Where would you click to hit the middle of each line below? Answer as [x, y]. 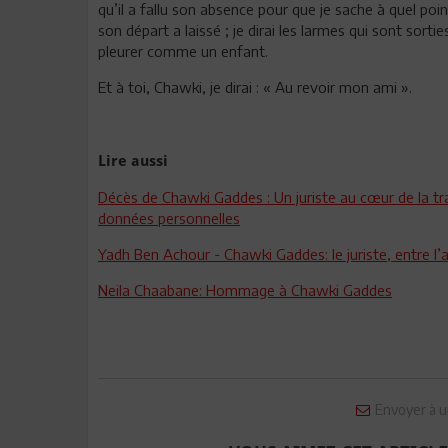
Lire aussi [133, 160]
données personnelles [169, 217]
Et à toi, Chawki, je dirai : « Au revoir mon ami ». [255, 86]
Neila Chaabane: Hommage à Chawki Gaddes [245, 289]
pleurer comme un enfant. [183, 50]
